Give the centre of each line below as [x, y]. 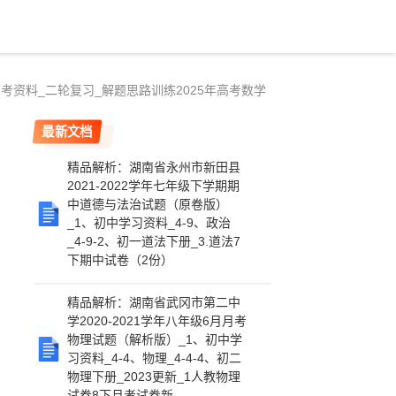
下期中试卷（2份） [121, 260]
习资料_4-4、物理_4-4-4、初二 [155, 358]
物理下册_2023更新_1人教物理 [154, 377]
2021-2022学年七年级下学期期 [154, 186]
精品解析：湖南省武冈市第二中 [154, 302]
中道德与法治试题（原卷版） [148, 204]
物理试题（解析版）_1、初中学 [155, 339]
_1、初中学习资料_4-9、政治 [149, 223]
